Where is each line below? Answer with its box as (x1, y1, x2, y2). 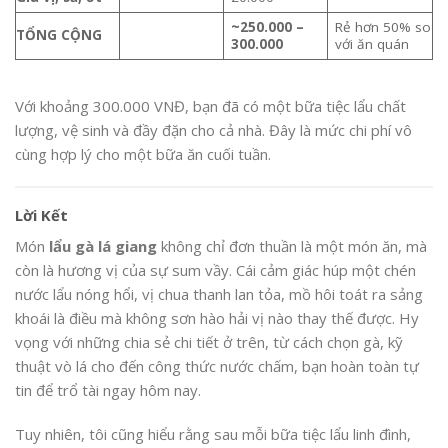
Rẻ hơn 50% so (334, 17, 431, 36)
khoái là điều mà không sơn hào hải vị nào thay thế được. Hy (15, 308, 419, 329)
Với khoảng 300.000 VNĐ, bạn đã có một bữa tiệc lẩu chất (15, 96, 406, 117)
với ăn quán (334, 34, 409, 53)
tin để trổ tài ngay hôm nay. (15, 380, 201, 401)
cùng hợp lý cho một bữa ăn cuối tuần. (15, 144, 271, 165)
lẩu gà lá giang (49, 236, 157, 257)
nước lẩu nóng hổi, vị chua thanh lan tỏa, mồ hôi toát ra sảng (15, 284, 423, 305)
